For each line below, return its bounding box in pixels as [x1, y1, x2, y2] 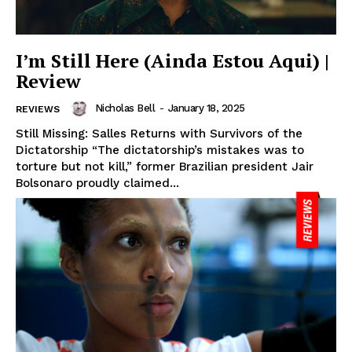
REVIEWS [16, 103, 60, 115]
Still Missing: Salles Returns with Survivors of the [16, 126, 302, 141]
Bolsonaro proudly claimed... [16, 175, 179, 190]
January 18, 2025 [167, 102, 245, 115]
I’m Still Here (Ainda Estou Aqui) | [16, 47, 329, 73]
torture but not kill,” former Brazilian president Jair [16, 159, 313, 174]
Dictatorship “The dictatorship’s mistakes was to [16, 142, 304, 157]
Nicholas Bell [94, 102, 155, 115]
